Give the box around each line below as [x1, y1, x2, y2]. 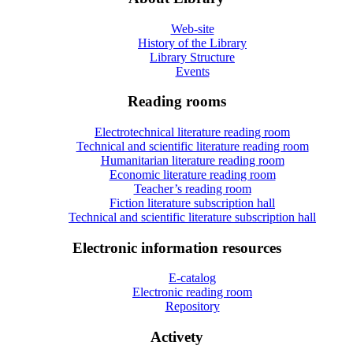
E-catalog [169, 271, 216, 285]
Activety [150, 329, 203, 346]
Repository [165, 299, 220, 314]
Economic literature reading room [109, 167, 276, 181]
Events [175, 64, 210, 78]
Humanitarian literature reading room [100, 153, 284, 167]
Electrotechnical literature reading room [95, 124, 290, 139]
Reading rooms [127, 93, 226, 110]
